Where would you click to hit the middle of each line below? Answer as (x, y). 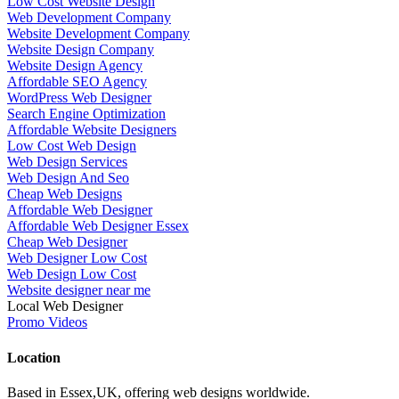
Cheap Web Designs (65, 194)
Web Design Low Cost (72, 274)
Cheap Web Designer (67, 242)
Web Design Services (67, 162)
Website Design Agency (75, 66)
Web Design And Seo (68, 178)
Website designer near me (79, 290)
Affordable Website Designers (92, 130)
